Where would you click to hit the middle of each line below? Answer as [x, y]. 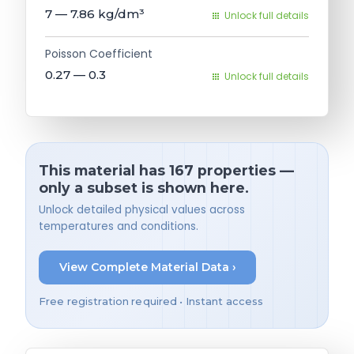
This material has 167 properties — [166, 170]
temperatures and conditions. [119, 226]
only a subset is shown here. [144, 187]
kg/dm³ [121, 13]
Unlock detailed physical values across [142, 209]
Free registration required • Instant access [151, 301]
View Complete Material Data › [147, 267]
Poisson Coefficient [99, 53]
